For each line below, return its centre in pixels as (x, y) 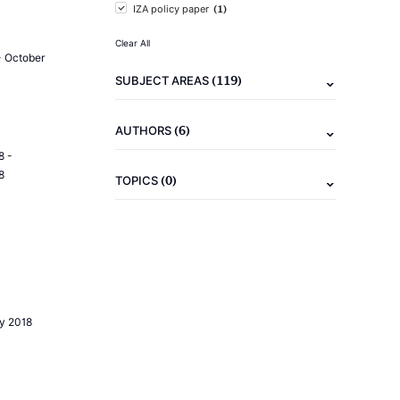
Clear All (133, 43)
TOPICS (138, 180)
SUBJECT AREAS (163, 80)
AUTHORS (145, 130)
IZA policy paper (171, 9)
